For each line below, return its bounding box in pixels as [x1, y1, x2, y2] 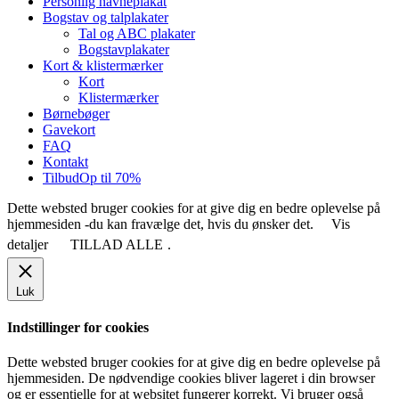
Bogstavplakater [78, 41, 169, 57]
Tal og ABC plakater [78, 25, 195, 41]
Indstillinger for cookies [7, 320, 149, 336]
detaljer [7, 236, 48, 252]
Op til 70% [79, 169, 141, 185]
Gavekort [43, 121, 95, 137]
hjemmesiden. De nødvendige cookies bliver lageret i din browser [7, 370, 375, 387]
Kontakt [43, 153, 88, 169]
